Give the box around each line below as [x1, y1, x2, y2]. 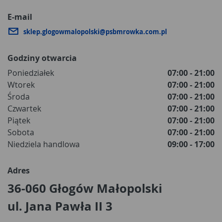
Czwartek [7, 103, 41, 114]
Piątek [7, 115, 30, 126]
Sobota [7, 127, 34, 138]
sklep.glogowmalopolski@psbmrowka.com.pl [23, 27, 167, 36]
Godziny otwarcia [7, 53, 77, 63]
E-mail [7, 11, 32, 22]
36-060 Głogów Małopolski [7, 180, 162, 197]
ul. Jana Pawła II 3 [7, 198, 112, 215]
